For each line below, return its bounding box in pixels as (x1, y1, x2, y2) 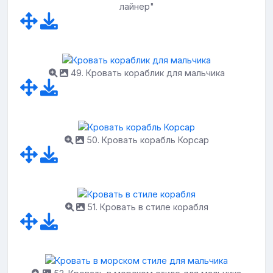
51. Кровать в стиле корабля (84, 201, 208, 212)
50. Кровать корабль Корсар (83, 135, 209, 145)
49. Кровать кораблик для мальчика (68, 68, 225, 79)
